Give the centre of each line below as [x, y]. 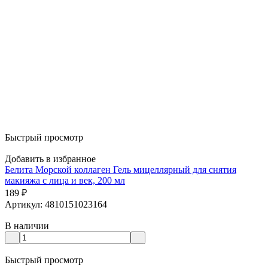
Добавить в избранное [50, 159]
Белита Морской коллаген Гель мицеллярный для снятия [121, 169]
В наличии [27, 226]
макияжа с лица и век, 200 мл [65, 180]
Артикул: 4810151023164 [56, 204]
